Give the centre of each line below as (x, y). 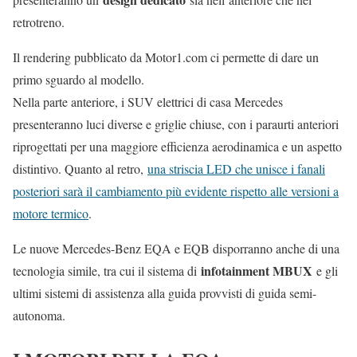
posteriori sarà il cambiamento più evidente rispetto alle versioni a (176, 191)
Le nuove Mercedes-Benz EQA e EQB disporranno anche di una (176, 249)
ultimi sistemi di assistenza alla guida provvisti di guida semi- (165, 293)
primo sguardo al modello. (78, 80)
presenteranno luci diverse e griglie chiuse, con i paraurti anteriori (176, 124)
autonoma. (39, 316)
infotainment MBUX (257, 271)
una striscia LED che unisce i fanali (236, 169)
